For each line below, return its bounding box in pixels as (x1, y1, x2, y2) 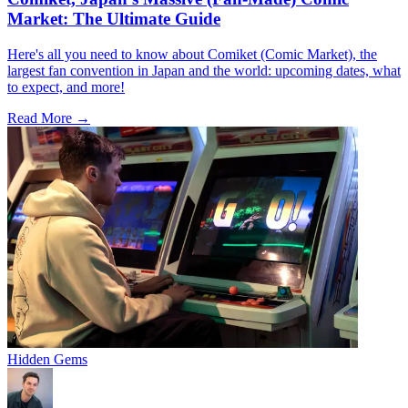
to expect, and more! (7, 78, 125, 95)
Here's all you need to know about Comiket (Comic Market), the (7, 46, 377, 62)
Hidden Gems (7, 351, 87, 367)
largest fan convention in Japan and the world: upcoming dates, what (7, 62, 401, 78)
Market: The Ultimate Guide (7, 9, 220, 29)
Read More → (7, 109, 90, 126)
